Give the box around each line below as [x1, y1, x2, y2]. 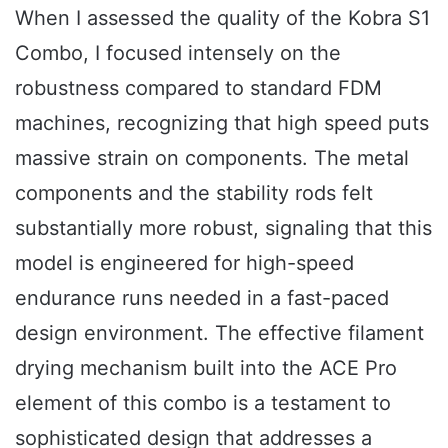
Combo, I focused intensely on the [15, 41, 341, 66]
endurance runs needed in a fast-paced [15, 286, 389, 311]
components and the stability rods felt [15, 181, 373, 206]
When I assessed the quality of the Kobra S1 [15, 6, 430, 31]
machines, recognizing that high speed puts [15, 111, 429, 136]
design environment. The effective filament [15, 321, 424, 346]
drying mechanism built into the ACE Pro [15, 356, 397, 381]
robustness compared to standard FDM [15, 76, 382, 101]
